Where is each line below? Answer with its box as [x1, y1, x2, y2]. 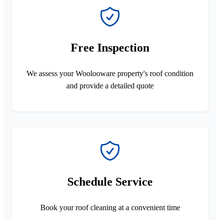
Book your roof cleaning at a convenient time [40, 203, 180, 212]
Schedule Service [67, 175, 153, 188]
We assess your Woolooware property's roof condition [27, 69, 193, 78]
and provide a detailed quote [66, 81, 154, 90]
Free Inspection [71, 41, 149, 54]
